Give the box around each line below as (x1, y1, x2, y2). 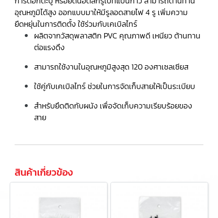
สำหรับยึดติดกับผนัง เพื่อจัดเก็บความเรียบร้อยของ (34, 100, 192, 111)
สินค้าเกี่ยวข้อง (15, 165, 73, 180)
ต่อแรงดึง (34, 41, 65, 53)
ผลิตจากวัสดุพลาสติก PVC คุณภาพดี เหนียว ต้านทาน (34, 30, 200, 41)
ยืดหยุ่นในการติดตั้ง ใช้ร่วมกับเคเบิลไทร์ (15, 18, 137, 30)
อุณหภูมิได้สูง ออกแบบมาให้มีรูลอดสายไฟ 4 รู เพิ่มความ (15, 6, 188, 18)
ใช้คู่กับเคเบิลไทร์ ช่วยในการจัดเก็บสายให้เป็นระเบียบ (34, 80, 195, 92)
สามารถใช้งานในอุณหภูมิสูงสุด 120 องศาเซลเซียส (34, 61, 188, 73)
